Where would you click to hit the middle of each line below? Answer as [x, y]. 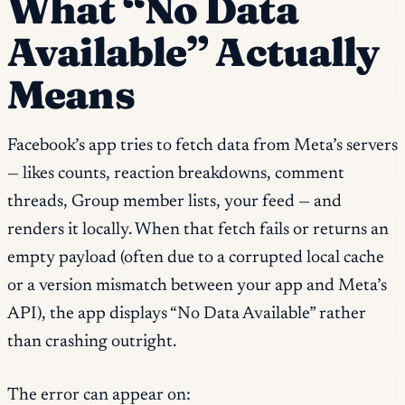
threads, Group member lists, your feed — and [174, 202]
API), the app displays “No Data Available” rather [187, 314]
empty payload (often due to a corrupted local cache [196, 258]
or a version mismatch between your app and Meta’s [197, 286]
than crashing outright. [92, 342]
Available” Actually [193, 52]
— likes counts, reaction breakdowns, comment [176, 174]
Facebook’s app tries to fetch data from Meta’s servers [202, 146]
